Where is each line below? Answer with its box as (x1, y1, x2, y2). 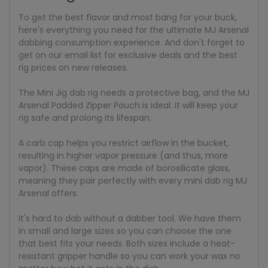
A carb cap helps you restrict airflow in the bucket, (19, 137, 229, 150)
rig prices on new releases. (19, 62, 128, 74)
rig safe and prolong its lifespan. (19, 112, 151, 124)
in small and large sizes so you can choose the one (19, 225, 232, 237)
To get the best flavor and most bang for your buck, (19, 11, 237, 24)
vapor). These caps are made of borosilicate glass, (19, 162, 230, 175)
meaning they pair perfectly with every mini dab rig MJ (19, 175, 247, 187)
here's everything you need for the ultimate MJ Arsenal (19, 24, 249, 36)
